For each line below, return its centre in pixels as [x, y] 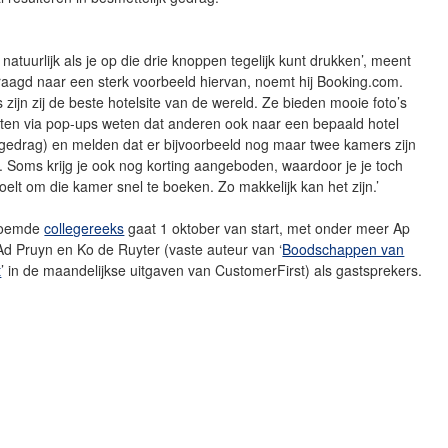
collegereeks [84, 227]
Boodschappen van [343, 248]
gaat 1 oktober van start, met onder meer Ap [267, 227]
